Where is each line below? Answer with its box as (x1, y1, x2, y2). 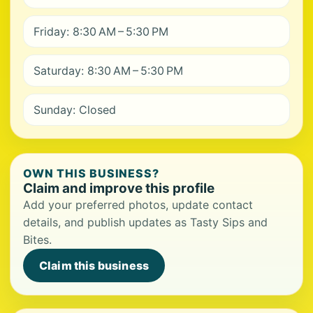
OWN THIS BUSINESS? (23, 166, 160, 180)
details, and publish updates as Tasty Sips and (23, 214, 268, 229)
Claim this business (39, 258, 150, 272)
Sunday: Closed (34, 102, 116, 117)
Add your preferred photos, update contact (23, 197, 253, 212)
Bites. (23, 232, 52, 247)
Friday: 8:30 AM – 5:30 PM (34, 24, 168, 38)
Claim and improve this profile (23, 180, 214, 196)
